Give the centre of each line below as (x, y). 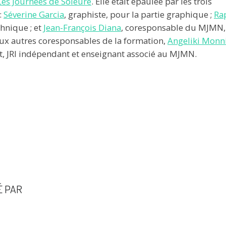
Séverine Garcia (34, 14)
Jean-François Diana (82, 27)
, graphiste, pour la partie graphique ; (139, 14)
